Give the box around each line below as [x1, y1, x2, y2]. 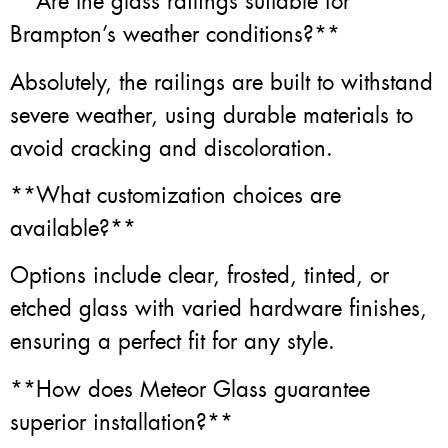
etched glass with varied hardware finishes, [10, 294, 427, 324]
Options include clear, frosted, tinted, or [10, 261, 389, 291]
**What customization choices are [10, 180, 341, 210]
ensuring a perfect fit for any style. [10, 327, 335, 357]
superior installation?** [10, 407, 233, 437]
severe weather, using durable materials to [10, 100, 413, 130]
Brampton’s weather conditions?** [10, 20, 340, 50]
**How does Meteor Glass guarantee [10, 374, 370, 404]
